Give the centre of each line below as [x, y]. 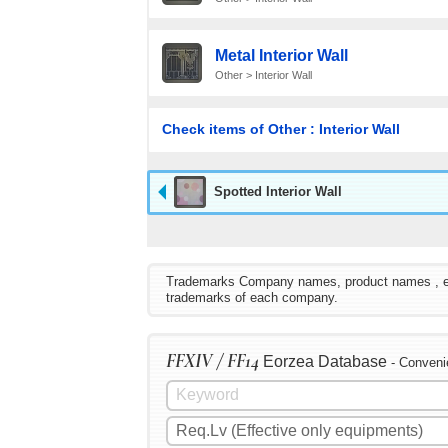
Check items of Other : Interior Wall [280, 129]
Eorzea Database [325, 361]
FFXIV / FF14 [212, 360]
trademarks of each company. [252, 297]
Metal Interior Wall [281, 56]
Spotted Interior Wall [278, 192]
